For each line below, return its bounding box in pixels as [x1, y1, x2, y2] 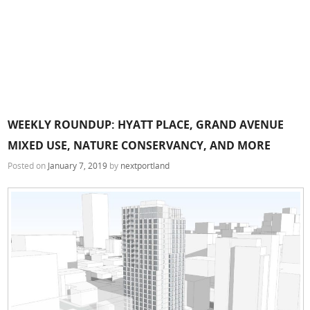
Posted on [8, 159, 48, 171]
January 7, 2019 [48, 159, 108, 171]
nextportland [120, 159, 170, 171]
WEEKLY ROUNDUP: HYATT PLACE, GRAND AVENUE [8, 116, 284, 132]
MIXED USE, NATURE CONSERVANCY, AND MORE [8, 137, 271, 153]
